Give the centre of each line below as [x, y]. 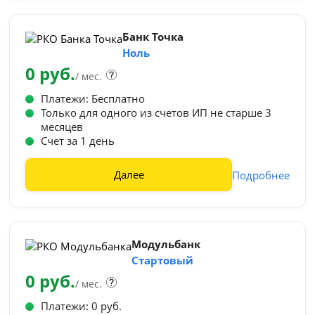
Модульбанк [166, 244]
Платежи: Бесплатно [93, 98]
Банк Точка [153, 37]
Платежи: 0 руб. [82, 306]
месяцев [62, 127]
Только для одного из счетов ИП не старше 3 [156, 112]
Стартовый [163, 260]
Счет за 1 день [78, 141]
